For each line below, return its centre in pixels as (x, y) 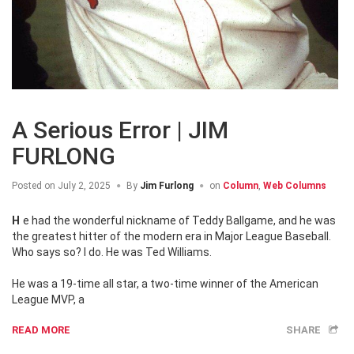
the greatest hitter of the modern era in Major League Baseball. (171, 236)
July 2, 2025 (83, 185)
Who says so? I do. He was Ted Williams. (112, 252)
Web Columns (295, 185)
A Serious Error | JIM (120, 130)
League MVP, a (48, 299)
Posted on (34, 185)
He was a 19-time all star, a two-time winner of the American (165, 283)
